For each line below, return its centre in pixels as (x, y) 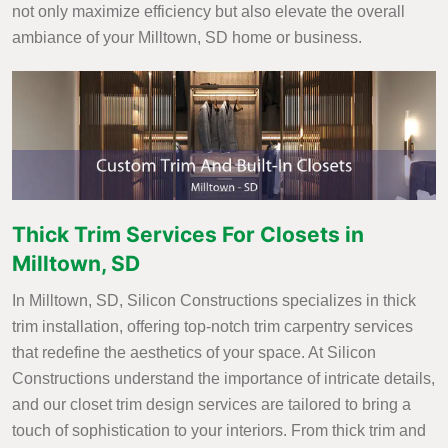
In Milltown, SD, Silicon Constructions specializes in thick (214, 301)
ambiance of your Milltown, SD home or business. (187, 37)
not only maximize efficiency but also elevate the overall (208, 11)
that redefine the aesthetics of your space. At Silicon (194, 353)
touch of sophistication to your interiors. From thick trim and (219, 431)
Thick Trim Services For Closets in (188, 235)
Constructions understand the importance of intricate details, (223, 379)
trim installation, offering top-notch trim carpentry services (212, 327)
